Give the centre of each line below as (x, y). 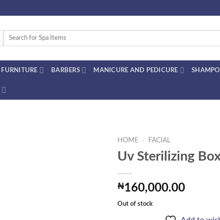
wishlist (84, 191)
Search (12, 34)
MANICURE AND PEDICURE (136, 70)
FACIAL (160, 140)
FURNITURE (19, 70)
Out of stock (135, 204)
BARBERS (66, 70)
